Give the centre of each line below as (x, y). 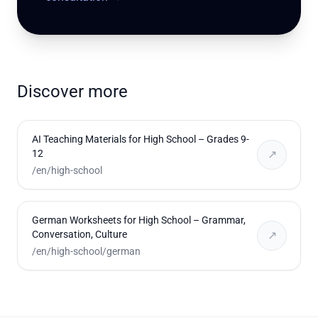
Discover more (72, 92)
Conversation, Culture (79, 234)
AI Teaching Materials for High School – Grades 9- (141, 139)
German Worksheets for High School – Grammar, (139, 220)
